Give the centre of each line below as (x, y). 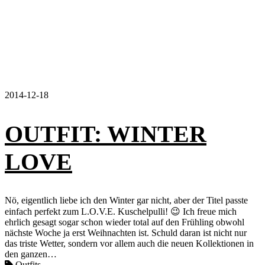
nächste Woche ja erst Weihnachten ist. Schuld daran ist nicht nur (126, 233)
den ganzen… (31, 254)
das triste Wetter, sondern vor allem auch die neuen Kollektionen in (129, 244)
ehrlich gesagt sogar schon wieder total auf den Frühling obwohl (125, 222)
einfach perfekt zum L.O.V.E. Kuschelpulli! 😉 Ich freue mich (121, 212)
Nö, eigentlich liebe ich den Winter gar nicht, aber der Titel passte (126, 201)
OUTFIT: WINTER (106, 134)
